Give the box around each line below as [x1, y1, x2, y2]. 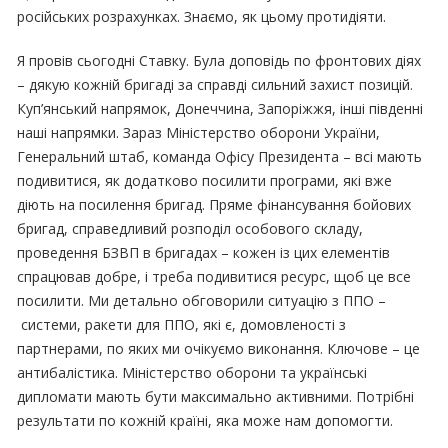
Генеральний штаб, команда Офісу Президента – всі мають [17, 146, 423, 166]
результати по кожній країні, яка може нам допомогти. [17, 410, 394, 430]
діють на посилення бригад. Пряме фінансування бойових [17, 194, 412, 214]
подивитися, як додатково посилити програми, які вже [17, 170, 393, 190]
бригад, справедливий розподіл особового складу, [17, 218, 364, 238]
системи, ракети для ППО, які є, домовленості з [17, 314, 347, 334]
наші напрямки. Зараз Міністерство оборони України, [17, 122, 381, 142]
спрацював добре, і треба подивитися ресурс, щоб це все [17, 266, 412, 286]
